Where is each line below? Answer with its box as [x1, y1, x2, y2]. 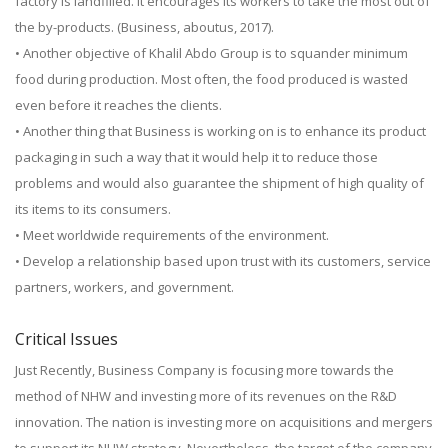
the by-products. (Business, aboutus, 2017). [15, 18, 274, 36]
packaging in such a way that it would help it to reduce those [15, 148, 378, 166]
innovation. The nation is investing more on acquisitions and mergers [15, 413, 433, 431]
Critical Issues [15, 328, 118, 350]
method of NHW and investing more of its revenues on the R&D [15, 387, 397, 405]
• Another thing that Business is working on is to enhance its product [15, 122, 426, 140]
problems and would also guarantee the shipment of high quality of [15, 174, 424, 192]
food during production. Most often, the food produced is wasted [15, 70, 408, 88]
